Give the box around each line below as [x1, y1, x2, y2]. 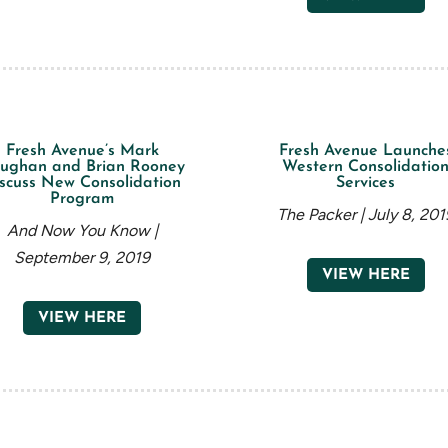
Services [336, 175, 396, 192]
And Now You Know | [6, 221, 158, 241]
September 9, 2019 [14, 248, 151, 268]
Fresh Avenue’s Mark [5, 143, 159, 160]
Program [50, 191, 115, 208]
